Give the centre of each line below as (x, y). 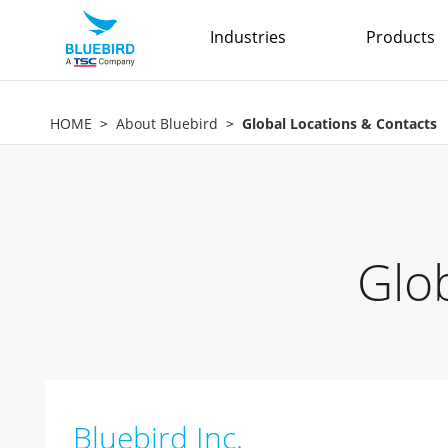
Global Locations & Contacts (339, 123)
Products (400, 37)
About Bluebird (167, 123)
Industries (248, 37)
